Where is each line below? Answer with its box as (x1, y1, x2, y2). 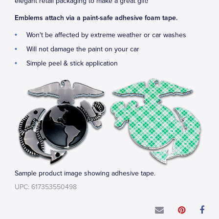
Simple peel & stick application (26, 59, 118, 67)
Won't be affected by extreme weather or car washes (26, 31, 186, 39)
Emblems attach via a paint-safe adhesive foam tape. (15, 14, 177, 22)
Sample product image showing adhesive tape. (15, 169, 155, 177)
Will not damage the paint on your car (26, 45, 139, 53)
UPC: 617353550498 (15, 182, 77, 191)
